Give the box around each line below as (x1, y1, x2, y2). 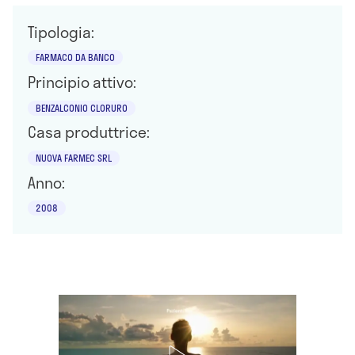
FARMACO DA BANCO (36, 50, 116, 65)
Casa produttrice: (28, 120, 151, 144)
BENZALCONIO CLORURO (36, 100, 128, 115)
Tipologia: (28, 20, 95, 44)
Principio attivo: (28, 70, 137, 94)
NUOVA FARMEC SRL (36, 150, 113, 165)
